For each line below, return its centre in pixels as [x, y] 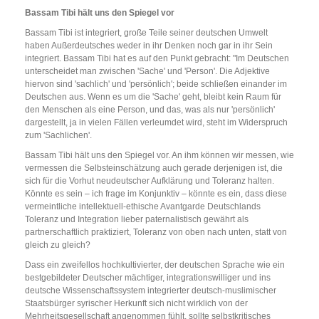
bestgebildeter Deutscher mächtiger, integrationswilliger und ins [148, 278]
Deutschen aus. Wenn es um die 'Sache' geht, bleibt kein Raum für [153, 97]
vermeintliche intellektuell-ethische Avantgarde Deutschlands [143, 207]
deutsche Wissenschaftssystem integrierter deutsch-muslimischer [151, 291]
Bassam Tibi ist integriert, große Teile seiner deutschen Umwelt [146, 33]
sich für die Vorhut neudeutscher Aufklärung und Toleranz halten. [150, 181]
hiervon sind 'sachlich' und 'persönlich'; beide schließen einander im [156, 84]
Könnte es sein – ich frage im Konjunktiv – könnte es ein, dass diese [156, 194]
